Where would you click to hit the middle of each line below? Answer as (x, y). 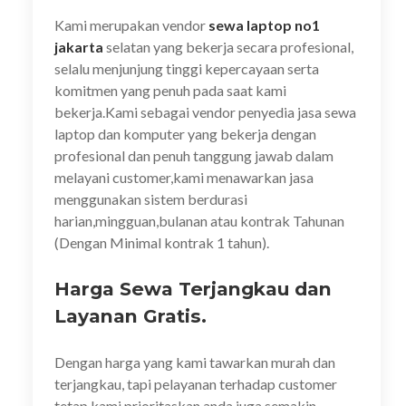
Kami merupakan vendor (131, 25)
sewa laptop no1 (264, 25)
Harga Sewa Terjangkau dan (193, 289)
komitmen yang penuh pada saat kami (170, 90)
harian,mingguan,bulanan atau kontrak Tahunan (199, 221)
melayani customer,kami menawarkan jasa (184, 177)
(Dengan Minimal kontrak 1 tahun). (162, 242)
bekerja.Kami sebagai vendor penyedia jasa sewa (205, 112)
